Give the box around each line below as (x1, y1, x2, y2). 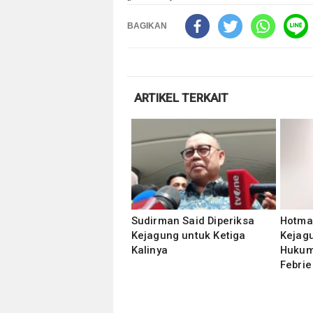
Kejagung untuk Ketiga (131, 229, 246, 242)
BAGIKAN (126, 21, 167, 31)
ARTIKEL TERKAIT (133, 91, 228, 105)
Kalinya (131, 244, 168, 256)
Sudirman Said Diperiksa (131, 214, 255, 227)
